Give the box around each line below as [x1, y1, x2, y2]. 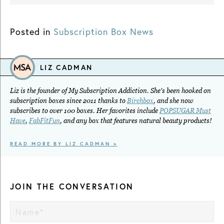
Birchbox [127, 97, 153, 105]
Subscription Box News [53, 25, 153, 38]
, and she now [153, 97, 193, 105]
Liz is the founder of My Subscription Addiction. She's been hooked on [10, 87, 211, 95]
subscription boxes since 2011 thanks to [10, 97, 127, 105]
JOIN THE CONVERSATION [10, 181, 134, 192]
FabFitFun [29, 117, 60, 125]
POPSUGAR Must [159, 107, 211, 115]
